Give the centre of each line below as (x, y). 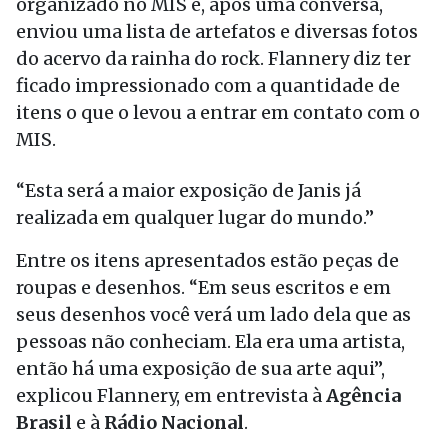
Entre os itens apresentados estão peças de (207, 260)
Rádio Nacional (174, 422)
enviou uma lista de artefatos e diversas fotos (217, 31)
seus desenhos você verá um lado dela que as (213, 314)
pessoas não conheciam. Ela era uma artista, (210, 341)
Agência (363, 395)
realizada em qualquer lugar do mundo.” (195, 217)
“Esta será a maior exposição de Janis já (188, 190)
